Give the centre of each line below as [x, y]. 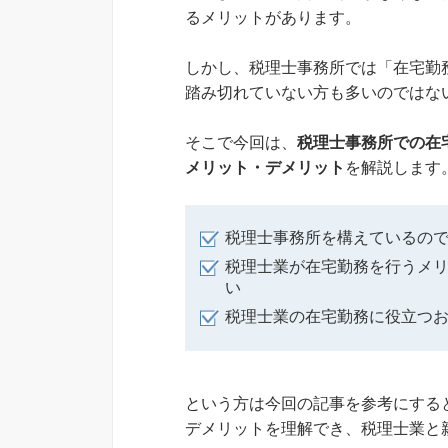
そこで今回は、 [241, 143]
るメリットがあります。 [273, 18]
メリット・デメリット [265, 168]
